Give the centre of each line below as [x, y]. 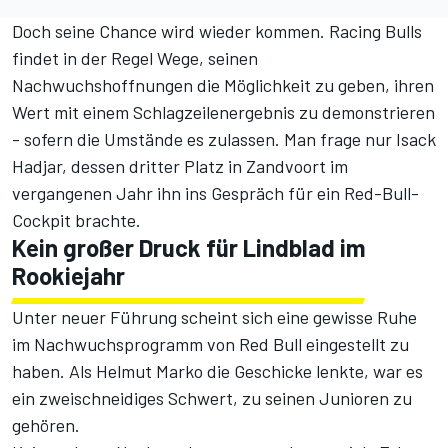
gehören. [46, 425]
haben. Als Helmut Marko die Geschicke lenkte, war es [217, 371]
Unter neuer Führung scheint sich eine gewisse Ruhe [214, 317]
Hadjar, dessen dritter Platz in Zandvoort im [180, 166]
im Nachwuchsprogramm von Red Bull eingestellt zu [210, 344]
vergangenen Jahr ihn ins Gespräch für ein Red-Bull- [215, 193]
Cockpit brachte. [76, 220]
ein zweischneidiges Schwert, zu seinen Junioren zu [212, 398]
